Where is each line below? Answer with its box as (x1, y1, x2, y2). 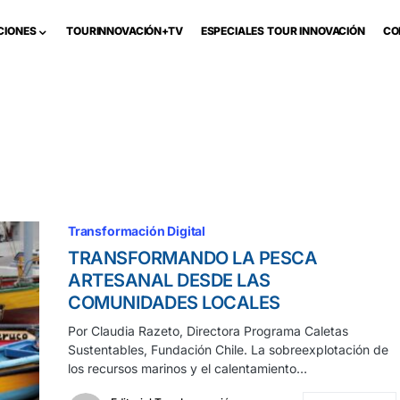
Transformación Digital (68, 223, 206, 238)
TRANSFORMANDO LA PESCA (68, 247, 317, 269)
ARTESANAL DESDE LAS (68, 270, 271, 291)
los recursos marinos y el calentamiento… (68, 361, 307, 376)
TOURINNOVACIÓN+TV (66, 24, 183, 37)
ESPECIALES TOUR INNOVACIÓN (200, 24, 365, 37)
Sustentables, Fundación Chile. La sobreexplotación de (68, 342, 388, 357)
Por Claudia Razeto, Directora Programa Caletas (68, 323, 348, 338)
